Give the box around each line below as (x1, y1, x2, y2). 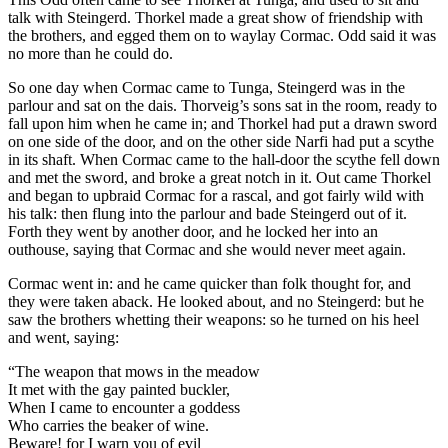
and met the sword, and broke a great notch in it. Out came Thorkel (8, 169, 431, 187)
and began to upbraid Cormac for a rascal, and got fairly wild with (8, 187, 424, 205)
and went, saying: (8, 329, 119, 347)
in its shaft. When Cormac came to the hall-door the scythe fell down (8, 151, 440, 169)
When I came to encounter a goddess (8, 399, 240, 417)
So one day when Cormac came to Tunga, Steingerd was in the (8, 79, 405, 97)
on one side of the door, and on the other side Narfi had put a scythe (8, 133, 434, 151)
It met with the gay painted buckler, (8, 381, 230, 399)
